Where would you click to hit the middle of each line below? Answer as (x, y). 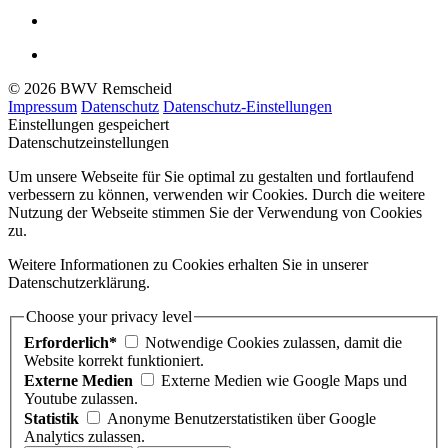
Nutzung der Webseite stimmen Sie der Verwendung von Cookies (215, 213)
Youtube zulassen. (81, 399)
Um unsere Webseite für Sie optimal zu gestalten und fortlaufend (211, 177)
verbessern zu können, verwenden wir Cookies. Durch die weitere (216, 195)
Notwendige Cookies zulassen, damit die (273, 343)
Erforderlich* (70, 343)
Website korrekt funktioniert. (114, 361)
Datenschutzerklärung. (79, 283)
